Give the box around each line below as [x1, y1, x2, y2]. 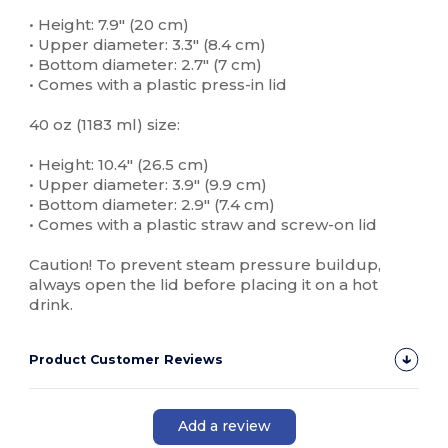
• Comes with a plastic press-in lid [29, 74, 288, 94]
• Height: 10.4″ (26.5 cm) [29, 154, 210, 174]
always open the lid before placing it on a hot [29, 274, 379, 294]
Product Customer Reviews [29, 351, 224, 367]
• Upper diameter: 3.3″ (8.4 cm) [29, 34, 267, 54]
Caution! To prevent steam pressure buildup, [29, 254, 382, 274]
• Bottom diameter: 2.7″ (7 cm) [29, 54, 263, 74]
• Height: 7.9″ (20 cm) [29, 14, 190, 34]
